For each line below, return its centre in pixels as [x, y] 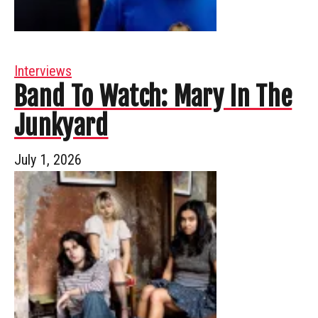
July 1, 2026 [48, 159]
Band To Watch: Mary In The [153, 97]
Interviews [43, 71]
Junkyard [61, 126]
